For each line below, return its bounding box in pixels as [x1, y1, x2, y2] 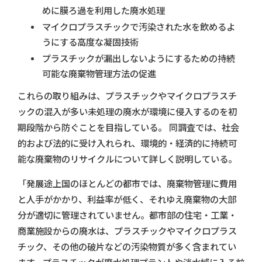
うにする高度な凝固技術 [42, 36, 139, 48]
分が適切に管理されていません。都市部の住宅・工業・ [18, 209, 237, 221]
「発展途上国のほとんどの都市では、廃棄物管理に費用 [18, 178, 237, 189]
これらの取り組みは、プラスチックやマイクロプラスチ [18, 90, 237, 102]
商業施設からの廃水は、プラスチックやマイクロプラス [18, 225, 237, 237]
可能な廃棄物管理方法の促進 [42, 68, 156, 80]
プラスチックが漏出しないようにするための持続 [42, 53, 235, 64]
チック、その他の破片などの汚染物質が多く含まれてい [18, 241, 236, 253]
